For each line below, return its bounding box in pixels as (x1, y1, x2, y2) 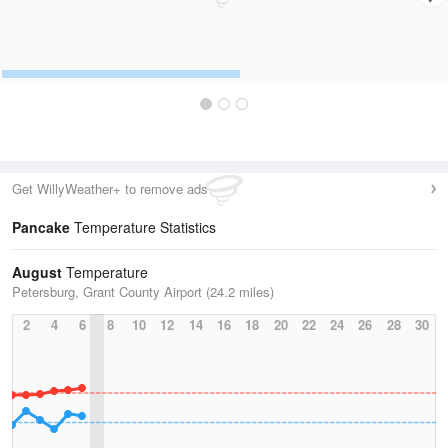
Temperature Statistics (70, 217, 216, 237)
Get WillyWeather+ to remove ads (12, 179, 208, 198)
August (12, 262, 62, 282)
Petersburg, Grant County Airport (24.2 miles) (12, 282, 274, 301)
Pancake (12, 217, 70, 237)
